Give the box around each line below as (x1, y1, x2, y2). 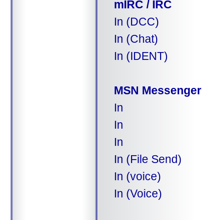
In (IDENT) (113, 49, 168, 62)
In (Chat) (113, 32, 158, 45)
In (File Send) (113, 152, 182, 165)
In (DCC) (113, 15, 159, 28)
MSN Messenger (113, 83, 201, 97)
